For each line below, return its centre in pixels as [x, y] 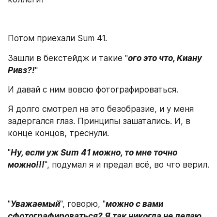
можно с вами [134, 204]
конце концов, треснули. [58, 133]
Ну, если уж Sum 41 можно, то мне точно [94, 153]
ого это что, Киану [165, 58]
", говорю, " [83, 204]
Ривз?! [21, 70]
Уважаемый [35, 204]
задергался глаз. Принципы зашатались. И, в [99, 121]
